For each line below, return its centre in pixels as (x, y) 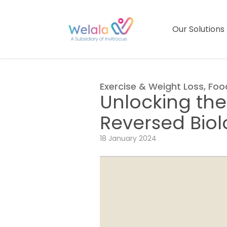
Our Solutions (198, 29)
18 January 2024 (128, 138)
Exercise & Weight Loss (152, 86)
